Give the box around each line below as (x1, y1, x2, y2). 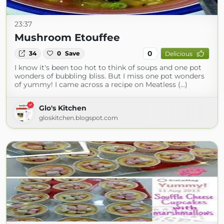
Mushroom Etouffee (14, 31, 120, 43)
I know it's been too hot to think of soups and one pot (14, 63, 201, 72)
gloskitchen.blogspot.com (39, 114, 118, 121)
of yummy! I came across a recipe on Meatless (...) (14, 80, 187, 89)
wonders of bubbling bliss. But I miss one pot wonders (14, 71, 204, 80)
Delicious (164, 49, 192, 57)
